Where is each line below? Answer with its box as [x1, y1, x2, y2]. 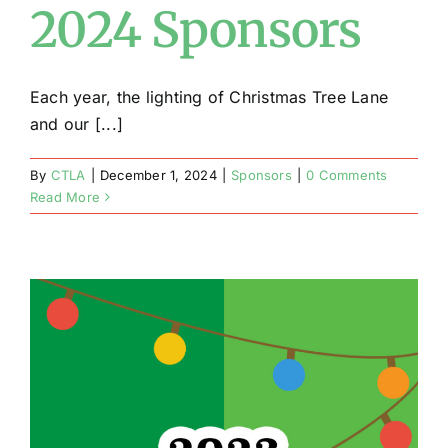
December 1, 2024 [99, 167, 217, 183]
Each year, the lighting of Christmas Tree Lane [30, 87, 389, 107]
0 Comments [306, 167, 388, 183]
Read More [30, 189, 101, 205]
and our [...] [30, 114, 124, 134]
